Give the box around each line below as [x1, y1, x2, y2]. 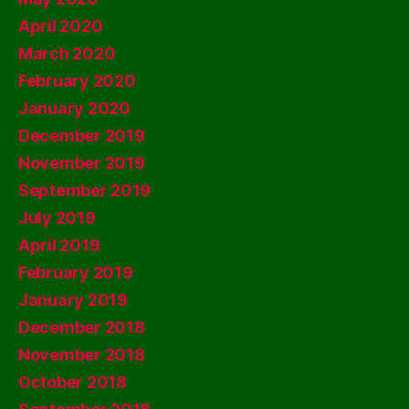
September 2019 [18, 181, 152, 200]
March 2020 [18, 44, 116, 63]
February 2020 [18, 71, 136, 90]
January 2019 [18, 290, 128, 309]
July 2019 [18, 208, 96, 227]
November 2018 [18, 345, 145, 364]
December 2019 [18, 126, 145, 145]
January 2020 [18, 99, 131, 118]
